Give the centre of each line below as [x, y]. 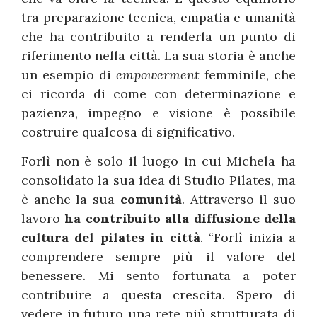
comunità [151, 200]
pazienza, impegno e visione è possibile [158, 113]
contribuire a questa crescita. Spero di [158, 295]
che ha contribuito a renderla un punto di [158, 36]
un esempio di [69, 74]
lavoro [43, 219]
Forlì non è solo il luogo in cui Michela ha [158, 161]
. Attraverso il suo [239, 200]
